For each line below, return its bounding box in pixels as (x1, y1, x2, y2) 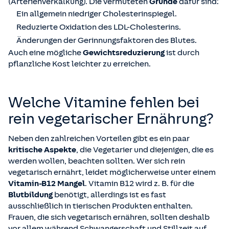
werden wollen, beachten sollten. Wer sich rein (8, 156, 185, 166)
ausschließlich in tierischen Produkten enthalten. (8, 201, 193, 211)
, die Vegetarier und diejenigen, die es (76, 145, 214, 155)
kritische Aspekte (8, 145, 76, 155)
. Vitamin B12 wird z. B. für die (85, 179, 194, 189)
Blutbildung (8, 190, 54, 200)
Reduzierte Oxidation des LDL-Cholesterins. (16, 22, 181, 32)
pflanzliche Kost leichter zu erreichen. (8, 59, 151, 69)
